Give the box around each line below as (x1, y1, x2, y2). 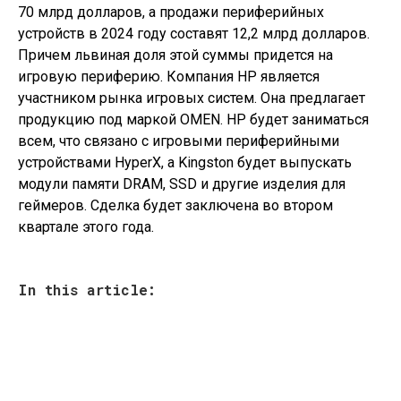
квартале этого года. (18, 218, 154, 235)
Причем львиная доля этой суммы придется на (18, 47, 333, 64)
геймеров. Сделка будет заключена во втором (18, 197, 333, 214)
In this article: (18, 280, 156, 299)
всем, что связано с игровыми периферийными (18, 132, 339, 149)
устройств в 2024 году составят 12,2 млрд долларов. (18, 25, 370, 42)
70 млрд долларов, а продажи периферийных (18, 4, 324, 21)
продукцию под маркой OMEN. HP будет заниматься (18, 111, 369, 128)
